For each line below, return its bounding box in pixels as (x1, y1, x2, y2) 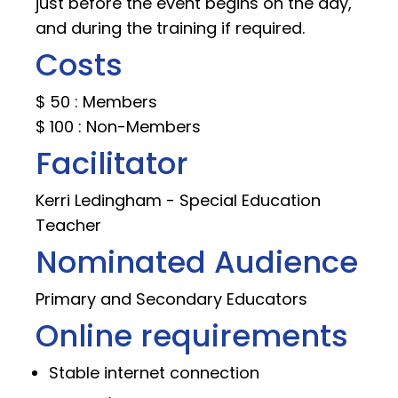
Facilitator (36, 141, 188, 185)
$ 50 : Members (36, 90, 157, 113)
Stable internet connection (49, 361, 259, 384)
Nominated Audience (36, 240, 358, 283)
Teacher (36, 213, 101, 236)
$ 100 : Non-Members (36, 115, 201, 138)
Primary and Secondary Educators (36, 287, 307, 310)
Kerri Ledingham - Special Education (36, 188, 321, 211)
